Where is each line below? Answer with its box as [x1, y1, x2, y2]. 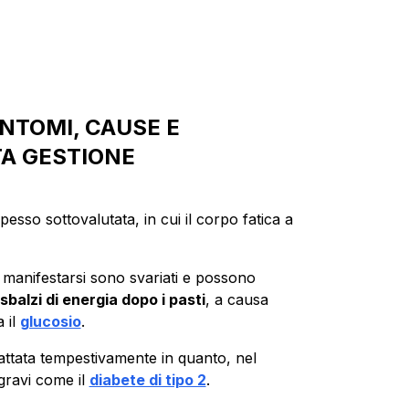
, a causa [204, 289, 268, 309]
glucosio [19, 311, 81, 330]
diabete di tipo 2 [89, 370, 206, 389]
